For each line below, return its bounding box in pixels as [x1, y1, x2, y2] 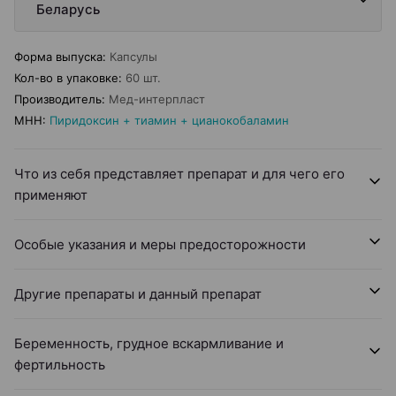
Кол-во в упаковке [14, 71, 118, 85]
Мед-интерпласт [109, 92, 205, 106]
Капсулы [110, 49, 157, 64]
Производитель [14, 92, 102, 106]
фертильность [14, 356, 105, 373]
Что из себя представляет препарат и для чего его [14, 165, 345, 182]
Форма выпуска [14, 49, 103, 64]
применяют [14, 187, 88, 203]
